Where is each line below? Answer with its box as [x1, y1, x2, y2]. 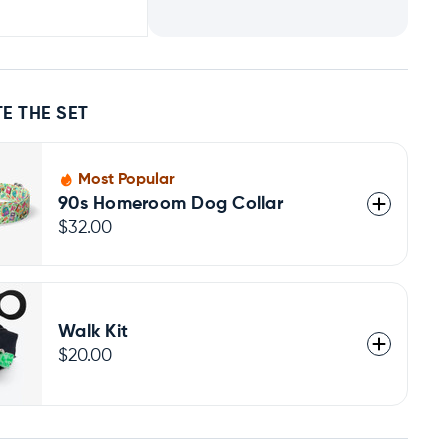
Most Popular [78, 172, 176, 189]
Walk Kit [58, 323, 129, 342]
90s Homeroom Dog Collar [58, 195, 283, 214]
